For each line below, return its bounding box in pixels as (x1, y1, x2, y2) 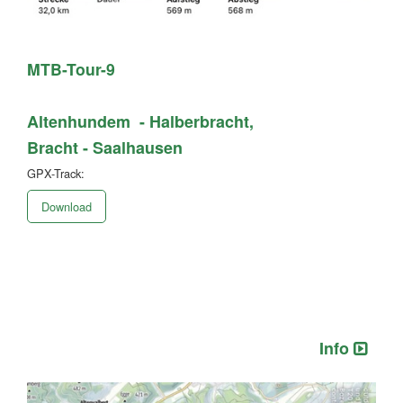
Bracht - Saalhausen (27, 136, 183, 160)
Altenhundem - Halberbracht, (27, 110, 254, 134)
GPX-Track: (27, 165, 85, 183)
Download (41, 198, 92, 216)
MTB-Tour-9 (27, 58, 115, 81)
